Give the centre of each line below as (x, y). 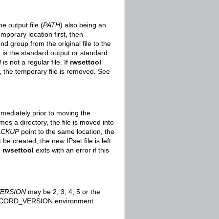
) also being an (83, 25)
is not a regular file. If (35, 62)
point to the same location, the (67, 131)
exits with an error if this (71, 150)
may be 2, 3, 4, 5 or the (63, 192)
